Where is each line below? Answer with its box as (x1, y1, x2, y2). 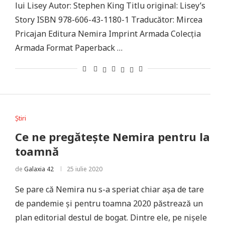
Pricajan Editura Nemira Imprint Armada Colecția (15, 28, 201, 39)
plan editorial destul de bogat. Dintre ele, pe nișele (15, 212, 207, 223)
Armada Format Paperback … (15, 42, 123, 53)
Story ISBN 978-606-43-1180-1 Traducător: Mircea (15, 14, 202, 25)
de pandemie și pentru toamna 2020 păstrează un (15, 198, 203, 209)
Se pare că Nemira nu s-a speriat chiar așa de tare (15, 184, 204, 195)
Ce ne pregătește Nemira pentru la (15, 129, 210, 144)
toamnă (15, 144, 59, 159)
